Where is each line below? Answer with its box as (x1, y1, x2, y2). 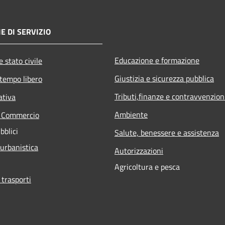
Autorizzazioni (115, 144, 163, 157)
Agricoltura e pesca (115, 160, 180, 173)
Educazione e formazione (115, 54, 199, 66)
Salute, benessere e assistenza (115, 126, 219, 139)
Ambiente (115, 108, 148, 121)
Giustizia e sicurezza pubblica (115, 72, 214, 84)
